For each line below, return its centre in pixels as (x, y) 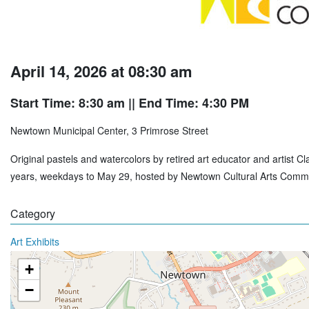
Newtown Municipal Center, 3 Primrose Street (109, 130)
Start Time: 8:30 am (68, 103)
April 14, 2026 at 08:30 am (101, 71)
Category (33, 213)
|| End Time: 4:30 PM (187, 103)
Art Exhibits (35, 241)
